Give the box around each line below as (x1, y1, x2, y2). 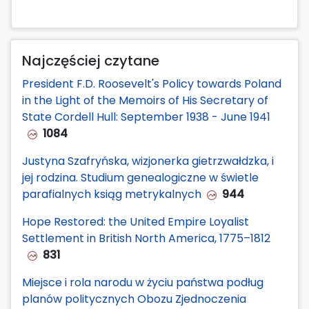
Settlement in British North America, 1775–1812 (22, 230, 270, 247)
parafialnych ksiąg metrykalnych (22, 186, 201, 203)
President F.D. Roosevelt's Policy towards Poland (22, 76, 281, 92)
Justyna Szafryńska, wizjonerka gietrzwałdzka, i (22, 153, 274, 170)
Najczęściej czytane (22, 51, 159, 71)
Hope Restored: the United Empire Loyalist (22, 214, 249, 230)
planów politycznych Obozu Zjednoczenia (22, 291, 246, 308)
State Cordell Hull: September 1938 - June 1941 (22, 109, 270, 126)
